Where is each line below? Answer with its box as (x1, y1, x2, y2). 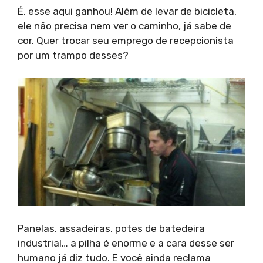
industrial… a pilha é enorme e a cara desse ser (18, 237, 234, 249)
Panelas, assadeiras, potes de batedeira (18, 222, 205, 234)
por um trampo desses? (18, 49, 129, 62)
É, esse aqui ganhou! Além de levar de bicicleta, (18, 5, 237, 18)
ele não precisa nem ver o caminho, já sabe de (18, 20, 231, 32)
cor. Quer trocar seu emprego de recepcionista (18, 35, 234, 47)
